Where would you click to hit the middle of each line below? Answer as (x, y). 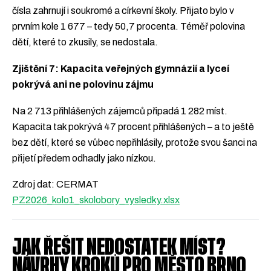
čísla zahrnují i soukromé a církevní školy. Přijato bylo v (123, 11)
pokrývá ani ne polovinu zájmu (84, 85)
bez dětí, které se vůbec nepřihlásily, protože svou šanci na (135, 142)
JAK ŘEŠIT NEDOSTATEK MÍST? (119, 248)
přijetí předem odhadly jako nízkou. (84, 158)
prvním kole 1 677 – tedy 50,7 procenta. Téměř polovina (129, 27)
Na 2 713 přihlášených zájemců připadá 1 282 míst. (120, 111)
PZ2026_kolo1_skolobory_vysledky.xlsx (96, 200)
